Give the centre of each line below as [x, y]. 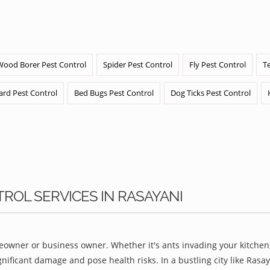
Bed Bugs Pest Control [114, 93]
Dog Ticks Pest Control [211, 93]
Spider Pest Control [138, 64]
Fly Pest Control [218, 64]
